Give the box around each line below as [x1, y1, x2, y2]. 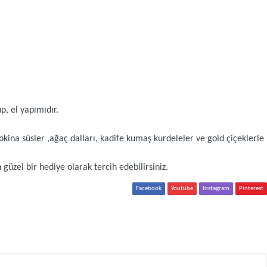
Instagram [202, 185, 229, 192]
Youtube [170, 185, 193, 192]
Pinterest [238, 185, 263, 192]
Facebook [135, 185, 162, 192]
